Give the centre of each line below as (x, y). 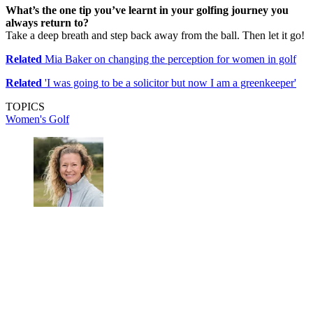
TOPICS (25, 107)
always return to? (47, 23)
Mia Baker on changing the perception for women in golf (169, 59)
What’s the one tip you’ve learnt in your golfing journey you (147, 10)
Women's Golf (37, 119)
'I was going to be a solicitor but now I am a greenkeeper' (169, 83)
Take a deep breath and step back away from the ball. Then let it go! (155, 36)
